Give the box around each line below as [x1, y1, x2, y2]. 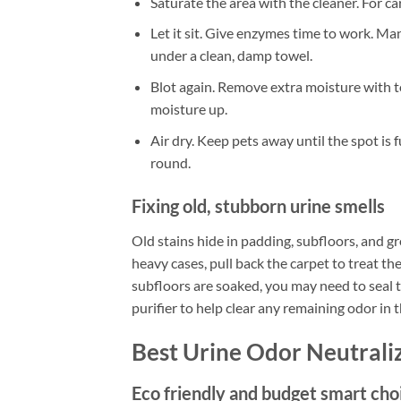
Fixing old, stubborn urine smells [132, 195, 385, 218]
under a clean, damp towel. [149, 47, 312, 64]
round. [149, 153, 191, 171]
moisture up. [149, 99, 227, 117]
